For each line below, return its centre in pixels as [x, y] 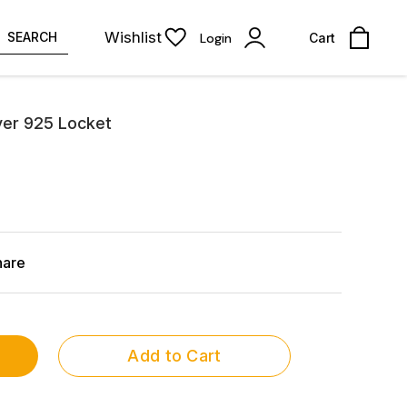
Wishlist [133, 37]
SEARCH [32, 37]
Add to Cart [174, 356]
